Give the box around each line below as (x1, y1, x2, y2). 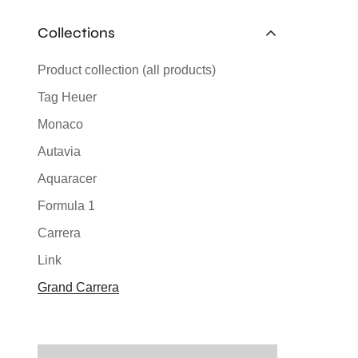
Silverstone (38, 308, 101, 321)
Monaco (38, 117, 83, 131)
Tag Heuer (38, 90, 97, 104)
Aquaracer (38, 172, 97, 185)
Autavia (38, 145, 81, 158)
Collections (38, 24, 115, 42)
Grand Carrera (38, 280, 119, 294)
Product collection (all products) (38, 63, 216, 77)
